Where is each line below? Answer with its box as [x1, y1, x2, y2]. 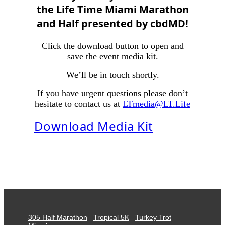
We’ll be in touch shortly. [66, 69, 159, 80]
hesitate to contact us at [35, 98, 123, 109]
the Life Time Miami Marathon [36, 2, 189, 16]
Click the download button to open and [41, 40, 184, 51]
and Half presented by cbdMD [37, 16, 185, 30]
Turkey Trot [135, 213, 171, 221]
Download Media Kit [34, 117, 153, 134]
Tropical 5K [93, 213, 129, 221]
